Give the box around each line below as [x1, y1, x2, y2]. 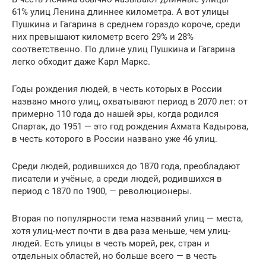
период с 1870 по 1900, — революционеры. [12, 185, 192, 197]
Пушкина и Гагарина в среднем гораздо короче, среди [12, 18, 240, 30]
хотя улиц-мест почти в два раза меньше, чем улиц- [12, 225, 230, 236]
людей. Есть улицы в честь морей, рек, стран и [12, 237, 210, 249]
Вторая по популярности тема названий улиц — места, [12, 213, 243, 224]
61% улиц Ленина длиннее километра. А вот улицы [12, 6, 229, 17]
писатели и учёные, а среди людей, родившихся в [12, 173, 222, 184]
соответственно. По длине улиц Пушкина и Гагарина [12, 43, 235, 55]
